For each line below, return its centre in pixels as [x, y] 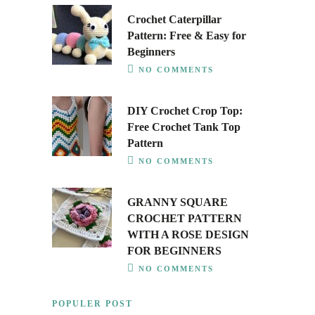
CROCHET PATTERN [185, 218]
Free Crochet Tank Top [184, 127]
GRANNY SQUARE [178, 202]
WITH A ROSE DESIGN [188, 234]
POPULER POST [92, 304]
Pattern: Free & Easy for [187, 36]
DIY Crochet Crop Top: [185, 111]
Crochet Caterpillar [174, 19]
